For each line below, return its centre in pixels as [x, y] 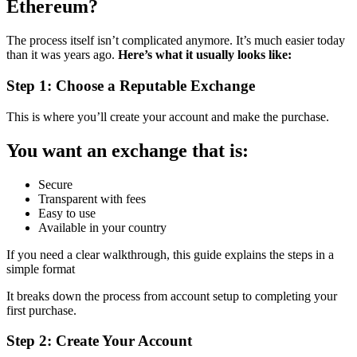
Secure [55, 184]
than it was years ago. [62, 55]
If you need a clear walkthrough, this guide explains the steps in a [170, 254]
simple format [41, 269]
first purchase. [41, 310]
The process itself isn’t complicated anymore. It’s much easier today [176, 41]
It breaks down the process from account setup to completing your [172, 296]
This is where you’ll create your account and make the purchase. [168, 116]
